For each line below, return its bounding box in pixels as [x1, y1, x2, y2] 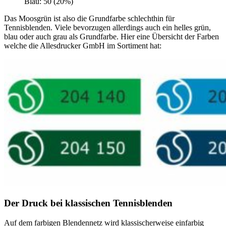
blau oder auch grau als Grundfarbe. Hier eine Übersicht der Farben [4, 32, 219, 41]
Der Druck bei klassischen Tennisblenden [4, 197, 173, 208]
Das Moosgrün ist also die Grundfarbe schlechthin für [4, 14, 175, 23]
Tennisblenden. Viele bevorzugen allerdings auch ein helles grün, [4, 23, 211, 32]
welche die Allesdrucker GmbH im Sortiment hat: [4, 41, 161, 50]
